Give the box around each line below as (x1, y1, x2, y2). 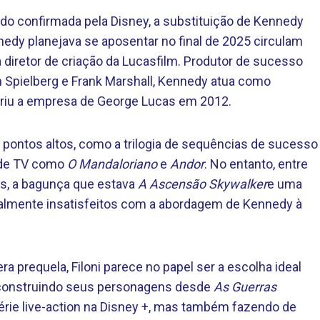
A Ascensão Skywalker (138, 176, 267, 191)
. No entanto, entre (204, 156, 308, 171)
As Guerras (214, 279, 276, 294)
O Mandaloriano (67, 156, 157, 171)
